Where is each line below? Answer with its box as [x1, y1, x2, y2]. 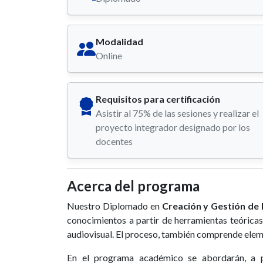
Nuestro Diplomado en [67, 200, 162, 212]
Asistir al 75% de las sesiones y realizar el [96, 107, 259, 119]
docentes [96, 136, 133, 147]
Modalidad [96, 36, 143, 48]
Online [96, 50, 122, 62]
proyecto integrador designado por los [96, 122, 250, 133]
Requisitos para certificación [96, 93, 220, 105]
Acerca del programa [67, 177, 200, 195]
